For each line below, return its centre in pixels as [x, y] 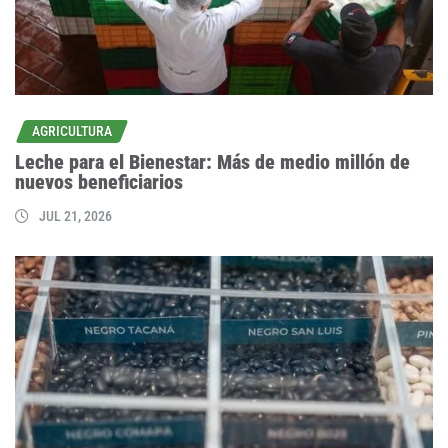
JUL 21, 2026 [75, 216]
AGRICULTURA [72, 130]
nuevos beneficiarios [99, 182]
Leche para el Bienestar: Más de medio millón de [212, 162]
